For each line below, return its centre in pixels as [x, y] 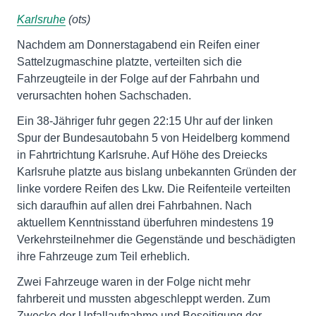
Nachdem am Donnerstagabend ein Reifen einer [138, 45]
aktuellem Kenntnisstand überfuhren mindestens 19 [145, 223]
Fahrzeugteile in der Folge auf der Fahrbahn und [138, 79]
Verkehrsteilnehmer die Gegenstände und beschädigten [156, 239]
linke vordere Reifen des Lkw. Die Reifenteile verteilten [154, 189]
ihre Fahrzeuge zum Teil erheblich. [103, 256]
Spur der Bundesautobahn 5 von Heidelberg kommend [153, 138]
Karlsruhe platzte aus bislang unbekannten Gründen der [157, 172]
